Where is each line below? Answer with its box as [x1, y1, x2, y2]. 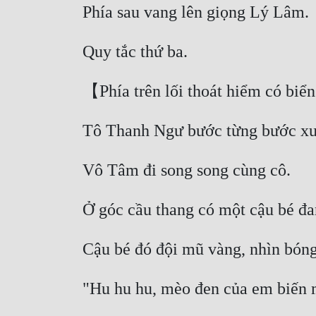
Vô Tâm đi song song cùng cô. [83, 161, 295, 180]
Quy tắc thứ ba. [83, 42, 192, 61]
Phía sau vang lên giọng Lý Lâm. [83, 3, 313, 22]
